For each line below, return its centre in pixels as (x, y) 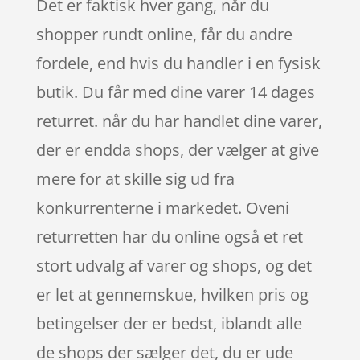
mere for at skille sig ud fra (135, 178)
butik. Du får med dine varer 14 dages (175, 92)
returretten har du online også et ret (169, 236)
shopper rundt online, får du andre (164, 34)
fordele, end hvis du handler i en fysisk (178, 63)
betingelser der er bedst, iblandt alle (169, 323)
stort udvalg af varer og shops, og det (174, 265)
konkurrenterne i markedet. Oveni (162, 207)
